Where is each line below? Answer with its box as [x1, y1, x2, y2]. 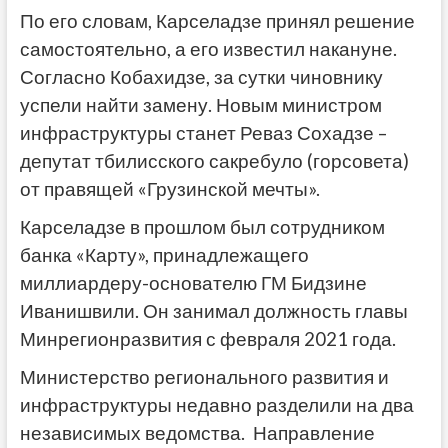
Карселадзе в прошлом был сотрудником [19, 216, 385, 239]
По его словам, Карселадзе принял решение [19, 10, 415, 33]
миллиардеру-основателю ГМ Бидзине [19, 272, 367, 295]
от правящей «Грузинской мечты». [19, 178, 320, 201]
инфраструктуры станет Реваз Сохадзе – [19, 122, 387, 145]
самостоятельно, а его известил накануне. [19, 38, 397, 61]
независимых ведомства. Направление [19, 422, 375, 445]
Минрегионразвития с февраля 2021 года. [19, 328, 396, 351]
